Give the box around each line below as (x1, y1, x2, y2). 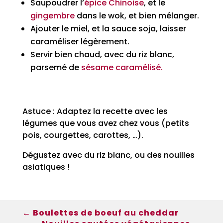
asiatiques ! (22, 161, 70, 173)
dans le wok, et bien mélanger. (74, 10, 199, 21)
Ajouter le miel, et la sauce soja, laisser (30, 23, 186, 34)
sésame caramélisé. (81, 62, 163, 73)
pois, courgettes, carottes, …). (22, 129, 143, 141)
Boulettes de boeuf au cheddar (32, 207, 179, 219)
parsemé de (30, 62, 81, 73)
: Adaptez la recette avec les (50, 106, 168, 117)
